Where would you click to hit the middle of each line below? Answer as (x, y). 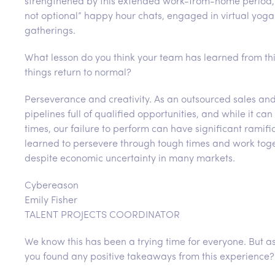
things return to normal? (78, 73)
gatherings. (50, 32)
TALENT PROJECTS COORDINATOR (102, 216)
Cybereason (52, 186)
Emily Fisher (51, 201)
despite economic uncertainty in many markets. (130, 159)
